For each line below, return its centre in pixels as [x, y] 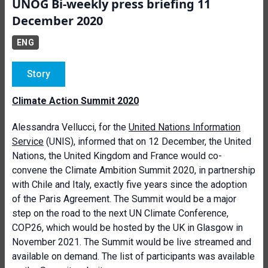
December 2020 [57, 21]
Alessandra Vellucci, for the [70, 127]
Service [28, 141]
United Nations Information [185, 127]
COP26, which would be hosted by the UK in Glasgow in [127, 228]
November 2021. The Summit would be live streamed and [132, 242]
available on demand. [57, 256]
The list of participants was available [178, 256]
